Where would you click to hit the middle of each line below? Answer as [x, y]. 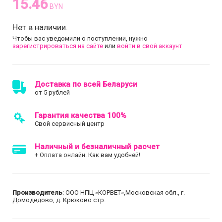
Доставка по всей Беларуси [86, 84]
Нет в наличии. [40, 27]
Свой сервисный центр [70, 123]
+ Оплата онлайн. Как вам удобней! [87, 155]
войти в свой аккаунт [150, 46]
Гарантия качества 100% [81, 115]
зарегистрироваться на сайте [58, 46]
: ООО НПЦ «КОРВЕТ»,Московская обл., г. [124, 192]
